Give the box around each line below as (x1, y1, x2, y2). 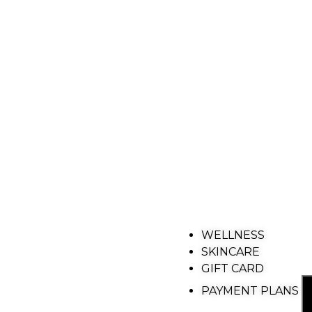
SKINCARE (201, 244, 260, 258)
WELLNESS (201, 228, 265, 242)
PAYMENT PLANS (201, 283, 302, 297)
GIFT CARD (201, 261, 264, 275)
